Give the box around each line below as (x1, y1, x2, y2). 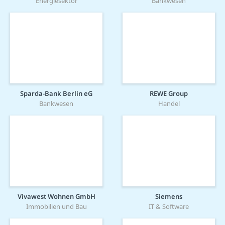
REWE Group (150, 88, 188, 98)
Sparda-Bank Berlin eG (20, 88, 92, 98)
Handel (158, 98, 180, 108)
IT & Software (149, 201, 189, 211)
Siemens (155, 191, 182, 201)
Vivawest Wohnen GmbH (17, 191, 95, 201)
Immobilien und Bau (26, 201, 87, 211)
